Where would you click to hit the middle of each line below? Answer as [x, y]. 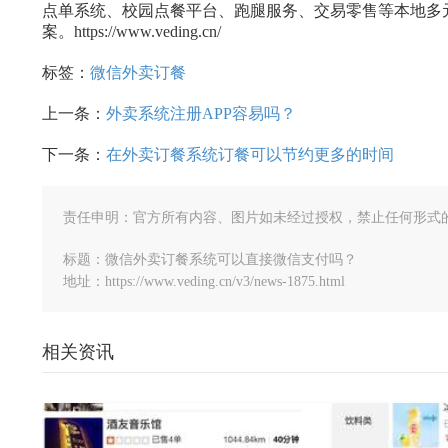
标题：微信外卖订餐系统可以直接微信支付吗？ [210, 259]
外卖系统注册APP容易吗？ [201, 113]
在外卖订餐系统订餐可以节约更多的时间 [250, 154]
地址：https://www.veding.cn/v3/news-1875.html [204, 281]
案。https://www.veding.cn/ [131, 31]
